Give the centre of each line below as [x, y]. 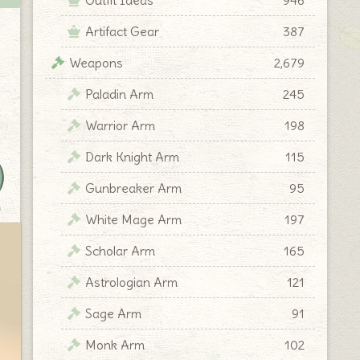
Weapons [96, 62]
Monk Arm [115, 344]
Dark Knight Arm [132, 156]
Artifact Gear [122, 31]
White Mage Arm [133, 219]
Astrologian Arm [131, 282]
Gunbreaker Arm [133, 188]
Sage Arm [113, 313]
